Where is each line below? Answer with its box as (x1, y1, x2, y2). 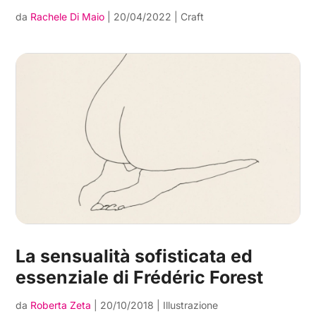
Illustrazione (163, 298, 219, 311)
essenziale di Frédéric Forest (16, 266, 264, 288)
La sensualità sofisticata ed (16, 245, 253, 267)
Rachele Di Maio (30, 11, 105, 23)
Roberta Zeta (30, 298, 92, 311)
